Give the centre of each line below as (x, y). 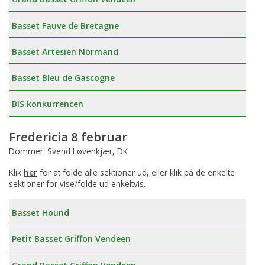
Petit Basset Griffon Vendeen (71, 239)
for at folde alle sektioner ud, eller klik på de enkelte (136, 172)
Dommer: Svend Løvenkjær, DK (68, 151)
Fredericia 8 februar (68, 137)
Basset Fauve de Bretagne (65, 25)
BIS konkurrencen (48, 104)
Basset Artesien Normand (65, 51)
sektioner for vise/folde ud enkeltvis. (77, 183)
